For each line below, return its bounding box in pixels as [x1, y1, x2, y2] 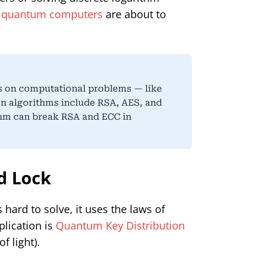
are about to [103, 6, 166, 21]
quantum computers [1, 6, 103, 21]
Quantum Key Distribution [56, 218, 185, 232]
